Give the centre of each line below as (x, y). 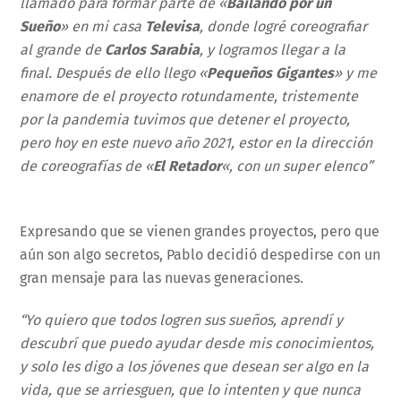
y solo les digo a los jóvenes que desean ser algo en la (195, 366)
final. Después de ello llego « (114, 73)
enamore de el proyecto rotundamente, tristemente (189, 97)
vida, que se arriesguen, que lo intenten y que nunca (191, 389)
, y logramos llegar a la (273, 50)
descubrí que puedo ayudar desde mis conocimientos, (197, 343)
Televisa (173, 27)
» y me (356, 73)
